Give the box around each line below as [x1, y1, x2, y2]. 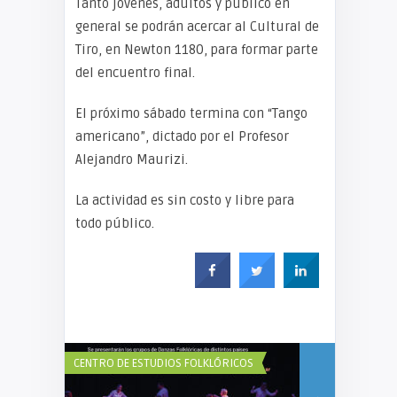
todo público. [75, 215, 154, 231]
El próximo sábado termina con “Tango [75, 105, 307, 121]
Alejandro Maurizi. [75, 152, 188, 167]
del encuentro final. [75, 65, 195, 81]
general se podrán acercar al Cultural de [75, 19, 319, 35]
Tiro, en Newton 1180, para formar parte [75, 42, 318, 58]
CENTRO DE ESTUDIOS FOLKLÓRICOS [73, 356, 253, 370]
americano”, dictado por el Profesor [75, 128, 289, 144]
